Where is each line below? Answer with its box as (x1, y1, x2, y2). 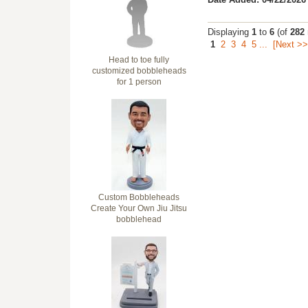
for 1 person (116, 77, 162, 87)
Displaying (208, 27, 252, 38)
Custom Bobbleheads (98, 192, 179, 202)
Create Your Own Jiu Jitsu (91, 203, 187, 213)
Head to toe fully (109, 55, 169, 65)
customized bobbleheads (91, 66, 186, 76)
